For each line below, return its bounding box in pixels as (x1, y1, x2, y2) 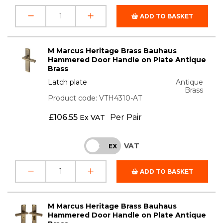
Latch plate (48, 77, 88, 87)
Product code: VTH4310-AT (48, 93, 142, 103)
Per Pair (110, 112, 142, 122)
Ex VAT (79, 112, 105, 122)
